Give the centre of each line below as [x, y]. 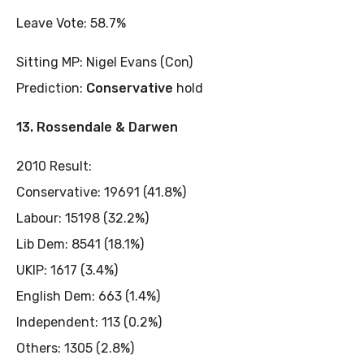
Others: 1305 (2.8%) [75, 348]
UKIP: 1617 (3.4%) [67, 270]
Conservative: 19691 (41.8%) [101, 192]
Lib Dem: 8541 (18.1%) [80, 244]
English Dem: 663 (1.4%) [88, 296]
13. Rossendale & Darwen [97, 127]
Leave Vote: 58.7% [71, 23]
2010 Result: [54, 166]
